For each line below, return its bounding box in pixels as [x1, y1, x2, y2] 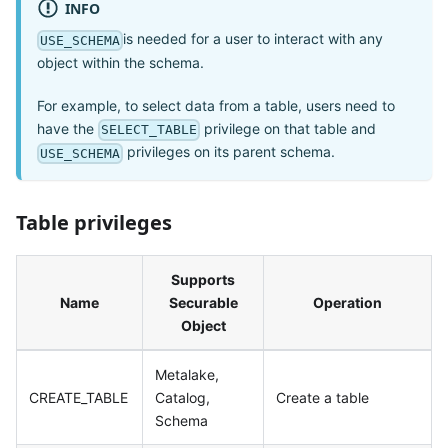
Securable [168, 294, 238, 312]
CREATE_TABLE [29, 389, 128, 407]
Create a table [276, 389, 369, 407]
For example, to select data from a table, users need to [37, 96, 395, 114]
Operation [313, 294, 382, 312]
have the [37, 119, 98, 137]
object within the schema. [37, 53, 204, 71]
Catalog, [155, 389, 210, 407]
